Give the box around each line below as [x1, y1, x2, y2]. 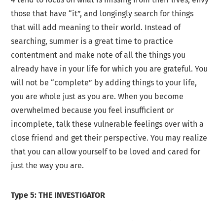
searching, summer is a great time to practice [11, 37, 174, 46]
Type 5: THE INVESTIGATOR [11, 190, 106, 200]
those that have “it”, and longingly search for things [11, 9, 194, 19]
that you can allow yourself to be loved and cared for [11, 147, 201, 157]
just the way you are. [11, 161, 84, 171]
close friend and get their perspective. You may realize [11, 133, 208, 143]
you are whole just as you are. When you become [11, 92, 184, 102]
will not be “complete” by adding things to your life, [11, 78, 197, 88]
